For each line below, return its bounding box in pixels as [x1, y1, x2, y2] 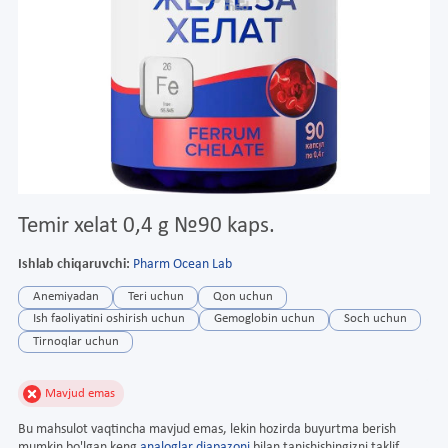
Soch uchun [343, 313, 407, 326]
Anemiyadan [32, 290, 99, 303]
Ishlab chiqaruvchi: [18, 256, 130, 272]
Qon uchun [212, 290, 273, 303]
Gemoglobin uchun [213, 313, 315, 326]
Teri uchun [127, 290, 184, 303]
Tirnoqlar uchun [32, 335, 119, 348]
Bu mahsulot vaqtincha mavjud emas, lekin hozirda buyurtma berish [18, 421, 396, 437]
